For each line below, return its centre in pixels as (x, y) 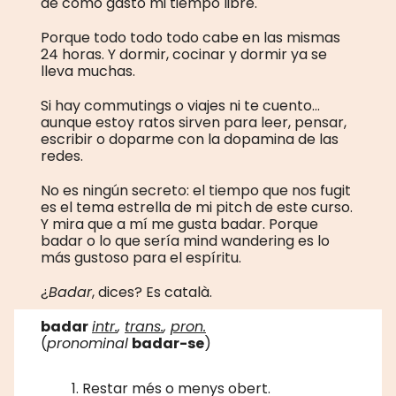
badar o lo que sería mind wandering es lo (185, 241)
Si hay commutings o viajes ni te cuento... (180, 106)
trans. (144, 327)
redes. (62, 156)
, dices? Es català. (152, 292)
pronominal (88, 343)
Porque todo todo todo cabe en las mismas (190, 38)
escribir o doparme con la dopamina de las (190, 139)
